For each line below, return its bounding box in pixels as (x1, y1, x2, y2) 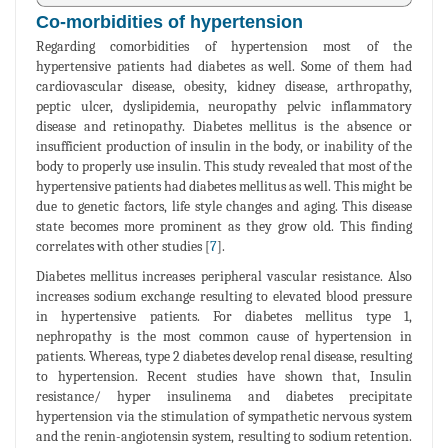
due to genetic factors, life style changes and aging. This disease (36, 197, 412, 215)
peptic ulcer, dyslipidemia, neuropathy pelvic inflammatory (36, 97, 412, 115)
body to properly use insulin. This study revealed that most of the (36, 157, 412, 175)
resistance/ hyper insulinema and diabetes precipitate (36, 387, 412, 405)
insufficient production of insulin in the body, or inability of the (36, 137, 412, 155)
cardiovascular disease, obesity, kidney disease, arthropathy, (36, 77, 412, 95)
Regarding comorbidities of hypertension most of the (36, 37, 412, 55)
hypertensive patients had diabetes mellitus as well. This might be (36, 177, 412, 195)
